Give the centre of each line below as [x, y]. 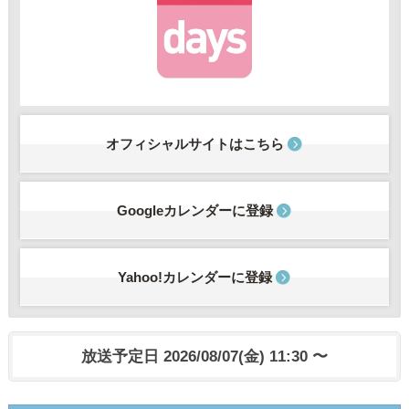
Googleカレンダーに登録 [194, 211]
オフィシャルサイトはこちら [194, 144]
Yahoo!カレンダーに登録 [194, 278]
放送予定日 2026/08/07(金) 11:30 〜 [204, 357]
